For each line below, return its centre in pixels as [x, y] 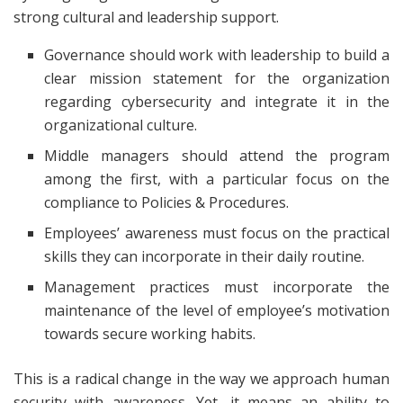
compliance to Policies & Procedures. [167, 203]
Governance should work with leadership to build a [217, 55]
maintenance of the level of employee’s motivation [217, 311]
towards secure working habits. [150, 334]
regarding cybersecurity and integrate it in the [217, 102]
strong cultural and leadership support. [146, 18]
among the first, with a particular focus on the [217, 179]
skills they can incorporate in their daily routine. [205, 257]
